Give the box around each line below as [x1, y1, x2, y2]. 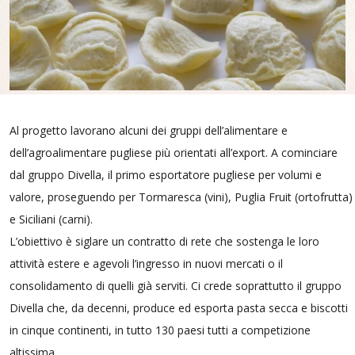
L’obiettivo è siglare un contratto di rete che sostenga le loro [10, 234, 319, 250]
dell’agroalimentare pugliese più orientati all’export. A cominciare [10, 145, 338, 161]
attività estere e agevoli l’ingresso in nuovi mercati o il [10, 256, 283, 272]
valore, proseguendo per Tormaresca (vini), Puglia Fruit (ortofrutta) [10, 189, 353, 205]
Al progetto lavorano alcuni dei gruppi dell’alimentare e [10, 123, 288, 139]
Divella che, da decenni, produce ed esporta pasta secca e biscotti [10, 300, 348, 316]
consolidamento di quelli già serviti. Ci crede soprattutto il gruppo [10, 278, 342, 294]
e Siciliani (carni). [10, 212, 93, 227]
